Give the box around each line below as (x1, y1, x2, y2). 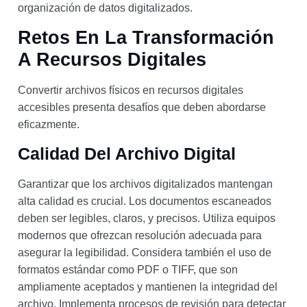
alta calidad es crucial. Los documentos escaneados (18, 195, 271, 207)
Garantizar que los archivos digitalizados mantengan (18, 177, 273, 190)
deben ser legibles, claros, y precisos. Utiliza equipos (18, 212, 275, 224)
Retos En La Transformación (18, 27, 274, 48)
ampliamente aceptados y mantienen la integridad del (18, 280, 278, 293)
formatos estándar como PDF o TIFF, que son (18, 263, 238, 275)
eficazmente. (18, 118, 79, 130)
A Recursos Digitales (18, 49, 206, 70)
